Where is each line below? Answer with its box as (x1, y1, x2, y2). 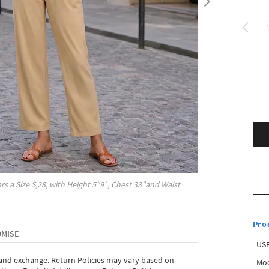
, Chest (107, 179, 134, 190)
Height (65, 179, 92, 190)
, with (46, 179, 65, 190)
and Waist (145, 179, 181, 190)
